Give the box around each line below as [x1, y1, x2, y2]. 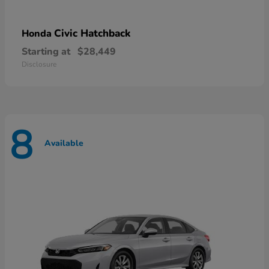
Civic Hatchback [54, 26, 130, 41]
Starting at [22, 45, 70, 59]
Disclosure [22, 59, 56, 70]
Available [44, 137, 83, 149]
